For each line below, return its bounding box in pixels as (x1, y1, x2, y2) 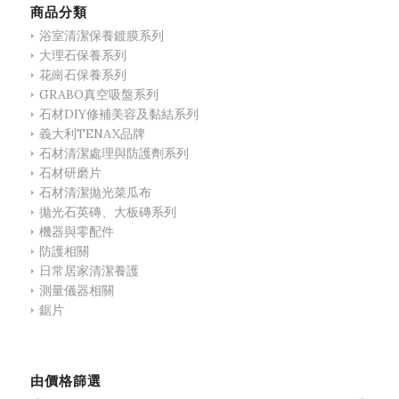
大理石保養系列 (38, 46, 126, 63)
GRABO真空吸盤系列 (38, 85, 159, 102)
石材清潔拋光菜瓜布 (38, 183, 151, 200)
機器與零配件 (38, 223, 114, 240)
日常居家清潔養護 (38, 262, 139, 279)
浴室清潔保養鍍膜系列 (38, 27, 164, 44)
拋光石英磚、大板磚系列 (38, 203, 176, 220)
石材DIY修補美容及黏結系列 (38, 105, 199, 122)
